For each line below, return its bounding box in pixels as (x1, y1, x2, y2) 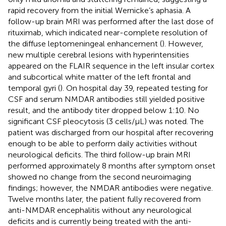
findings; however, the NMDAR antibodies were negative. (8, 183, 213, 193)
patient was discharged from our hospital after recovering (8, 127, 213, 137)
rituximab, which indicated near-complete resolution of (8, 27, 207, 37)
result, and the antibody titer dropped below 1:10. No (8, 105, 199, 115)
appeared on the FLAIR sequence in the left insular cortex (8, 61, 214, 71)
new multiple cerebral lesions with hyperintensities (8, 49, 189, 60)
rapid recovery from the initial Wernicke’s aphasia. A (8, 5, 191, 15)
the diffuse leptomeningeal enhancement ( (8, 38, 162, 48)
